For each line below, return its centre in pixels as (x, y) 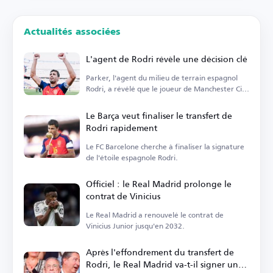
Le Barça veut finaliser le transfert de (159, 115)
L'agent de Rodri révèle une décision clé (167, 58)
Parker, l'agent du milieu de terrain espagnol (162, 77)
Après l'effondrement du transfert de (160, 252)
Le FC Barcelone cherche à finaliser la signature (165, 146)
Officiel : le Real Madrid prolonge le (159, 183)
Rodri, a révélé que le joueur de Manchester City (167, 88)
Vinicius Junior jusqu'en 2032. (135, 225)
